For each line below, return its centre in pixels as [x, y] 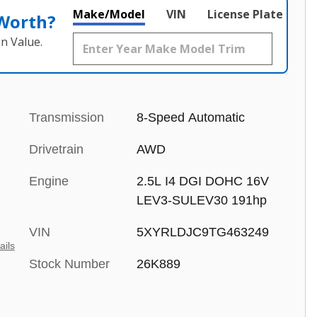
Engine [49, 181]
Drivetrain [56, 149]
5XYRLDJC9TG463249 [202, 232]
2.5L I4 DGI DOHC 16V [202, 181]
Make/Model [109, 14]
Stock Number [69, 264]
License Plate [245, 14]
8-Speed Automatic [190, 117]
